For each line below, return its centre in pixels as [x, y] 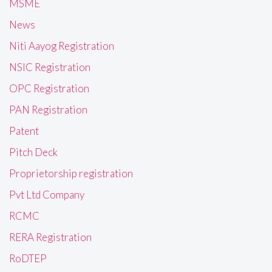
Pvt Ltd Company [47, 194]
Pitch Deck [33, 152]
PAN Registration [48, 109]
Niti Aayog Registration [62, 46]
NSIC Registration [50, 67]
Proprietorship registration [71, 173]
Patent [24, 131]
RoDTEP [28, 258]
